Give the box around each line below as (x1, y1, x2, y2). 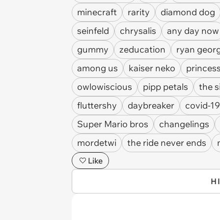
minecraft (77, 6, 117, 18)
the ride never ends (127, 137, 206, 148)
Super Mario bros (77, 118, 148, 130)
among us (77, 62, 118, 74)
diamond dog (161, 6, 215, 18)
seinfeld (77, 25, 109, 36)
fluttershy (77, 100, 117, 111)
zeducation (119, 44, 165, 55)
